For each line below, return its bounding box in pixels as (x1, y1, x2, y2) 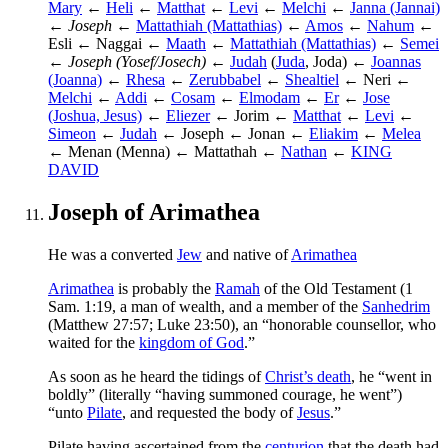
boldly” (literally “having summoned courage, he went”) (48, 385, 402, 403)
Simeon (48, 124, 96, 142)
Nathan (281, 142, 327, 160)
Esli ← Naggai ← (48, 34, 166, 52)
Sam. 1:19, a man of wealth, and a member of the (48, 297, 362, 315)
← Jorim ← (210, 106, 293, 124)
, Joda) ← (305, 52, 371, 70)
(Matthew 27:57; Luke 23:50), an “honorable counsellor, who (48, 315, 436, 333)
